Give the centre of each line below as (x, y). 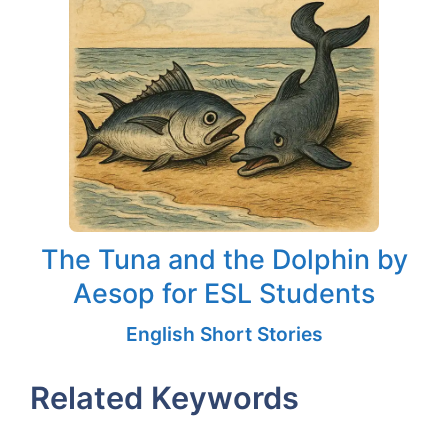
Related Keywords (164, 397)
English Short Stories (224, 333)
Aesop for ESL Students (224, 292)
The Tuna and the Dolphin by (224, 258)
